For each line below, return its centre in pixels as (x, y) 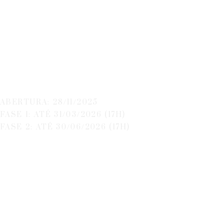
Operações (103, 37)
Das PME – (103, 16)
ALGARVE (103, 80)
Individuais (103, 58)
